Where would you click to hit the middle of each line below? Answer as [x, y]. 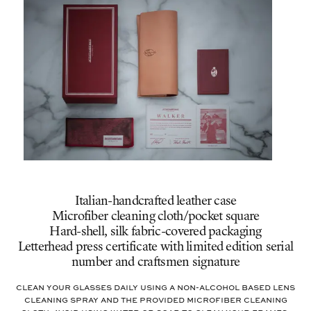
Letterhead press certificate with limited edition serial [155, 247]
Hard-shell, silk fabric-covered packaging [155, 232]
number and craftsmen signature [155, 262]
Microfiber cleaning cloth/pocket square [155, 217]
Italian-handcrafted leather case [155, 201]
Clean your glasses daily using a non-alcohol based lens [155, 288]
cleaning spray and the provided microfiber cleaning [155, 300]
